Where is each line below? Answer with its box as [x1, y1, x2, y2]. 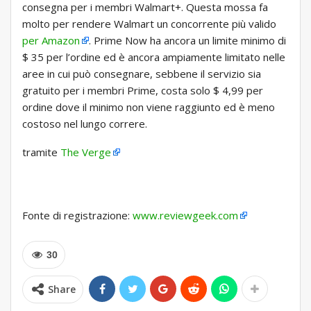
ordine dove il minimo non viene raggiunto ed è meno [22, 100, 275, 115]
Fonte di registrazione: [22, 208, 133, 223]
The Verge [60, 145, 111, 160]
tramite [22, 145, 60, 160]
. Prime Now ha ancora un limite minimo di [89, 33, 286, 48]
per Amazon [22, 33, 80, 48]
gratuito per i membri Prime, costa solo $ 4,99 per [22, 83, 263, 98]
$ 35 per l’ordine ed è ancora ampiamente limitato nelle [22, 50, 285, 65]
